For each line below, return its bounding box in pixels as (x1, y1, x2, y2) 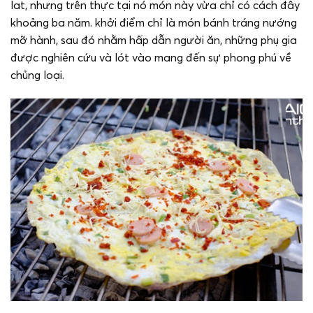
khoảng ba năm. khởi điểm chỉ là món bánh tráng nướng (10, 15, 297, 30)
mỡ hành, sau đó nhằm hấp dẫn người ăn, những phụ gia (10, 33, 297, 48)
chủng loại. (10, 68, 64, 82)
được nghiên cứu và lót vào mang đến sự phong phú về (10, 50, 291, 65)
